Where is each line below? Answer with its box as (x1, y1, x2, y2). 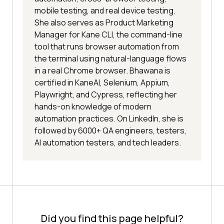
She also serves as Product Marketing (34, 17, 173, 28)
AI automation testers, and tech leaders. (34, 137, 181, 148)
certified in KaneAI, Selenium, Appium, (34, 77, 170, 88)
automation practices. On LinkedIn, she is (34, 113, 183, 124)
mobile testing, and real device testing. (34, 5, 175, 16)
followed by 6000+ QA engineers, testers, (34, 125, 186, 136)
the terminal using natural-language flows (34, 53, 186, 64)
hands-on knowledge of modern (34, 101, 151, 112)
